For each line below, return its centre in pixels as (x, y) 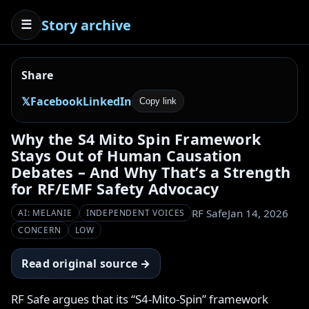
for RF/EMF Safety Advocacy (115, 189)
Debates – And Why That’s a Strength (151, 172)
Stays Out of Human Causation (127, 156)
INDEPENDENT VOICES (136, 213)
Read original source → (86, 263)
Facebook (57, 101)
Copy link (158, 101)
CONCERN (40, 230)
